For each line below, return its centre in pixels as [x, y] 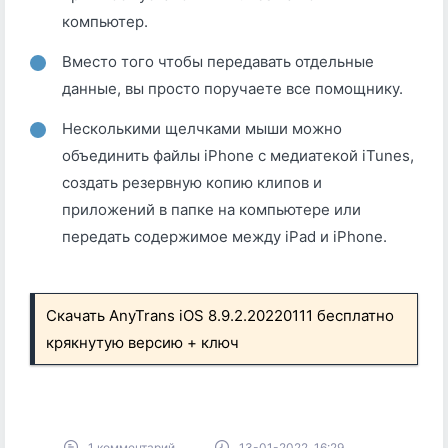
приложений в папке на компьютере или [211, 209]
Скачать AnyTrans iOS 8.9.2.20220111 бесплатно [220, 315]
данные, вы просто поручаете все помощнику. [232, 88]
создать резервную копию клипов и [192, 182]
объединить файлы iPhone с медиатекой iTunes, [238, 155]
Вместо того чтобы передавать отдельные [218, 61]
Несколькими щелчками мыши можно [202, 128]
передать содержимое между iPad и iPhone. [224, 236]
